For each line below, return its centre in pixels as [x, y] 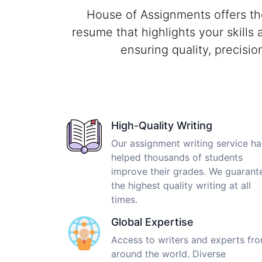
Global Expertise [152, 222]
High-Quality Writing [162, 125]
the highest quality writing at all [181, 185]
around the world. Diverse [168, 254]
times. [124, 199]
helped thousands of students [177, 157]
